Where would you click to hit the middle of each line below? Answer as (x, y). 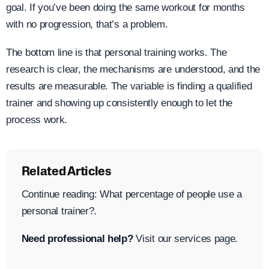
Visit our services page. (186, 239)
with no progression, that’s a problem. (87, 25)
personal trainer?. (59, 211)
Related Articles (66, 172)
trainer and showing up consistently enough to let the (119, 103)
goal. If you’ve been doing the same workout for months (125, 8)
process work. (37, 120)
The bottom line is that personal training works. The (116, 53)
